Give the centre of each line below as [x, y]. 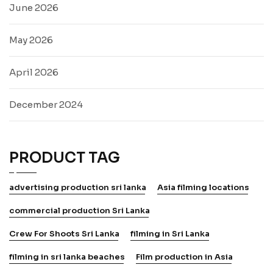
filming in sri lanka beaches [67, 257]
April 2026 [34, 72]
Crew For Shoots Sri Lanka [64, 233]
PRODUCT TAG [65, 158]
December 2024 [46, 104]
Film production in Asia [184, 257]
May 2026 [31, 40]
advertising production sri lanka [78, 187]
